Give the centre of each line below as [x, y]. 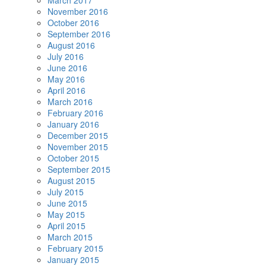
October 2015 [73, 158]
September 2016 [79, 34]
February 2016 [75, 113]
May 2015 [66, 214]
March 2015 [70, 237]
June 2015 [67, 203]
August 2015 [71, 180]
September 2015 [79, 169]
